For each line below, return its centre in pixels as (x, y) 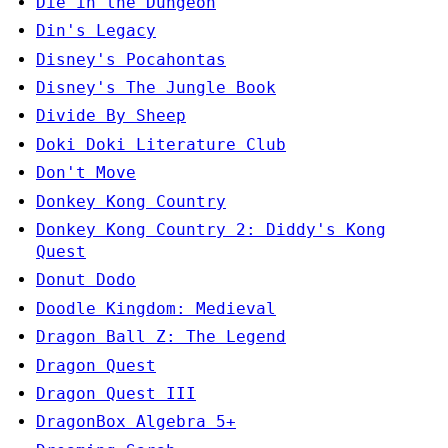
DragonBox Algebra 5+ (136, 422)
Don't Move (86, 173)
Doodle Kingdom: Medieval (156, 308)
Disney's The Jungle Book (156, 88)
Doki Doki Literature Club (161, 144)
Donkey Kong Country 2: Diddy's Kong (211, 230)
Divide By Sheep (111, 116)
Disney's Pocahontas (131, 59)
